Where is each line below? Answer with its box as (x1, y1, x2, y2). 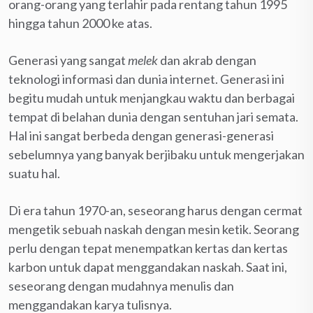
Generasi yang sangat (8, 52, 128, 68)
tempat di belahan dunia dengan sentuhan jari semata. (8, 108, 298, 124)
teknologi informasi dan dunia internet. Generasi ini (8, 71, 284, 87)
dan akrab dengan (160, 52, 256, 68)
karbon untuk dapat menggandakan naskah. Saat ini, (8, 259, 287, 275)
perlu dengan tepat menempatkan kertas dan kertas (8, 240, 288, 256)
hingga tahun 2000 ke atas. (8, 15, 152, 31)
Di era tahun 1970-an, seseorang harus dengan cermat (8, 202, 303, 218)
